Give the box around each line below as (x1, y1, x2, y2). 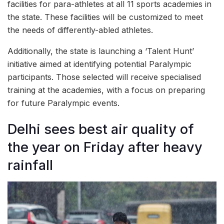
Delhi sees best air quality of (7, 121, 194, 138)
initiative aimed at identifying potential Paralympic (7, 58, 191, 69)
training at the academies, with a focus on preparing (7, 84, 205, 95)
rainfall (7, 157, 53, 174)
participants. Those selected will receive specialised (7, 71, 201, 82)
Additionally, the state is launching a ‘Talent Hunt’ (7, 45, 194, 56)
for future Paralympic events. (7, 97, 119, 108)
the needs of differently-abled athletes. (7, 24, 153, 35)
